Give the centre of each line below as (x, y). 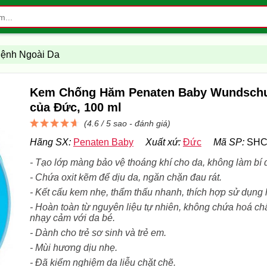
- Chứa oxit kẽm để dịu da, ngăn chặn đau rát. (125, 177)
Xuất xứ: (163, 142)
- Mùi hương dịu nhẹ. (73, 247)
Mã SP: (229, 142)
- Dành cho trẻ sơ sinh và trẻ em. (98, 232)
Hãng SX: (50, 142)
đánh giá (151, 123)
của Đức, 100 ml (75, 107)
